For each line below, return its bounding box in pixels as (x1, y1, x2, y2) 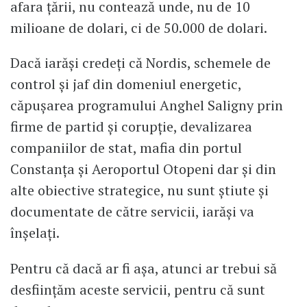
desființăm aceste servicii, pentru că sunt (10, 280, 265, 299)
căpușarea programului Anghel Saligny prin (10, 96, 283, 115)
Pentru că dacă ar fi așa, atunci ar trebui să (10, 259, 277, 278)
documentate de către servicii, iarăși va (10, 202, 254, 221)
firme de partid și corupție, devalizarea (10, 117, 252, 136)
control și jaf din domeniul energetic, (10, 75, 241, 94)
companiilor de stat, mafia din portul (10, 138, 242, 158)
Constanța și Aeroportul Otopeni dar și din (10, 160, 276, 179)
